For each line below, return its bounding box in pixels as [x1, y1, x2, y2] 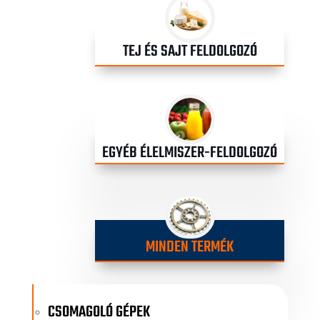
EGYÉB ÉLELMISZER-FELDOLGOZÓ [102, 141, 277, 166]
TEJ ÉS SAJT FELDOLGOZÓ [122, 39, 257, 64]
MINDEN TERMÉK [146, 234, 234, 259]
